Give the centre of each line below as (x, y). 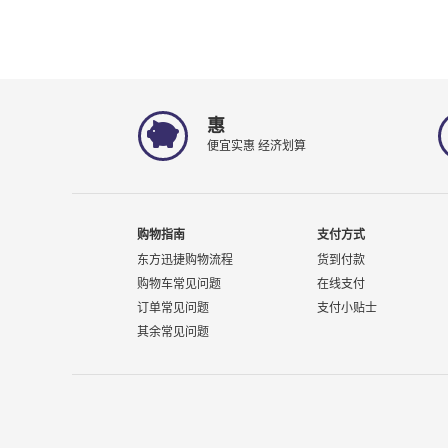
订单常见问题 (173, 308)
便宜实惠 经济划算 (256, 146)
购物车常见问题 (179, 284)
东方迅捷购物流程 (185, 260)
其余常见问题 (173, 332)
